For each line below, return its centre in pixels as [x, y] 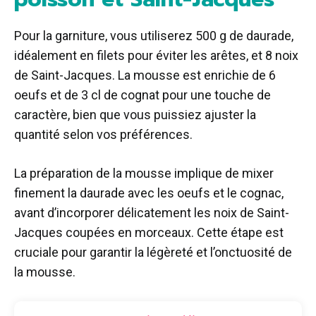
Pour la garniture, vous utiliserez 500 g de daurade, [154, 36]
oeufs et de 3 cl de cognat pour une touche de [142, 95]
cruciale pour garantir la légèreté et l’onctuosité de [153, 253]
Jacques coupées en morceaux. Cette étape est [149, 233]
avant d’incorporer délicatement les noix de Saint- [152, 213]
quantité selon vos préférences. [103, 135]
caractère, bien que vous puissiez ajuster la [135, 115]
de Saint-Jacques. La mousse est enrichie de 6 [145, 75]
